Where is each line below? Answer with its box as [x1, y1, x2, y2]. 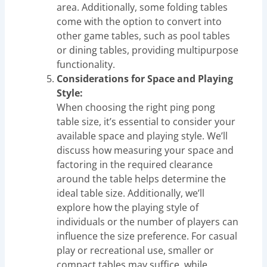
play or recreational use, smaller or [57, 243, 215, 257]
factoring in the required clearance [57, 157, 213, 171]
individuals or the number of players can [57, 215, 239, 228]
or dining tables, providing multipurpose [57, 43, 239, 57]
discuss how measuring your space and [57, 143, 234, 157]
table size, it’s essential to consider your [57, 114, 236, 128]
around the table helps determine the [57, 172, 226, 185]
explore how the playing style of [57, 200, 199, 214]
